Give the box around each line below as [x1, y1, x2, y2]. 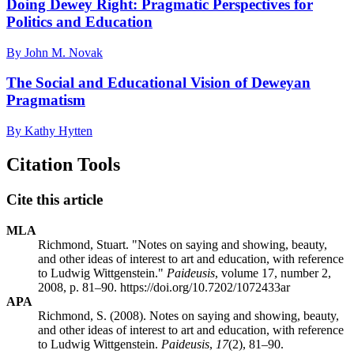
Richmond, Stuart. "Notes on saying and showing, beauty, [38, 237, 327, 251]
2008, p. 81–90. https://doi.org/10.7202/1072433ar [38, 280, 290, 294]
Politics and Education [6, 13, 153, 30]
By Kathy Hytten [6, 124, 92, 138]
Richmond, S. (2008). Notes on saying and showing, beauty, [38, 308, 339, 322]
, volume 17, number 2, [215, 265, 331, 280]
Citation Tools [6, 154, 120, 175]
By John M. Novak [6, 45, 103, 59]
